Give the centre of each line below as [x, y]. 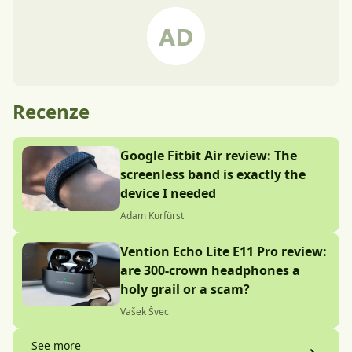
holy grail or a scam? [185, 289]
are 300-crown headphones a [210, 270]
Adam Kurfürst [152, 216]
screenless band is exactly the [213, 174]
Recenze [51, 111]
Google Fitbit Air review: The [209, 156]
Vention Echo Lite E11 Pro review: [224, 251]
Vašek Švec [145, 312]
